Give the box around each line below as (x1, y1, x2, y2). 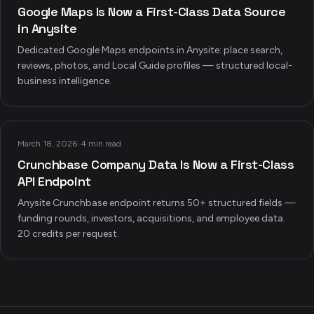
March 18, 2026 (18, 139, 77, 149)
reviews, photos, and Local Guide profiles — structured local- (18, 60, 292, 71)
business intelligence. (18, 75, 111, 87)
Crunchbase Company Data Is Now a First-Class (18, 156, 294, 172)
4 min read (81, 139, 121, 149)
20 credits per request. (18, 228, 119, 240)
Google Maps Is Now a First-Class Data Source (18, 4, 286, 20)
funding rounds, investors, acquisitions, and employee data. (18, 212, 285, 224)
